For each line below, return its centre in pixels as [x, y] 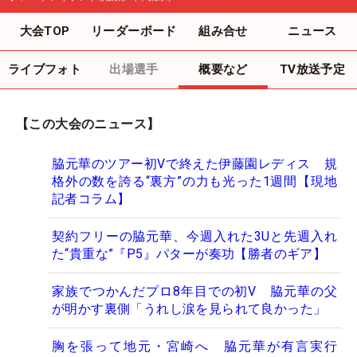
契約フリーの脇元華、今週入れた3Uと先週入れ [194, 236]
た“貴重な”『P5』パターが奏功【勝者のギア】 [189, 253]
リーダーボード [134, 31]
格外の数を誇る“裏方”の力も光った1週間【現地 [194, 181]
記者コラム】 [91, 198]
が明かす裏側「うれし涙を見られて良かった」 [189, 308]
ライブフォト [45, 69]
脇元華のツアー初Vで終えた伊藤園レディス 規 [194, 163]
